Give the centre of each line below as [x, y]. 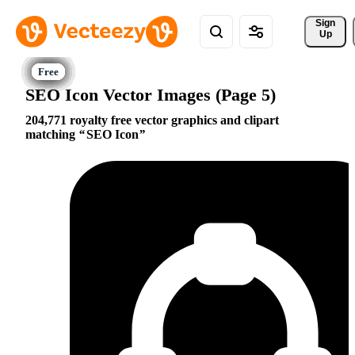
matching [52, 135]
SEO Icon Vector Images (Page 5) [151, 94]
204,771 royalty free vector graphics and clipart [152, 120]
